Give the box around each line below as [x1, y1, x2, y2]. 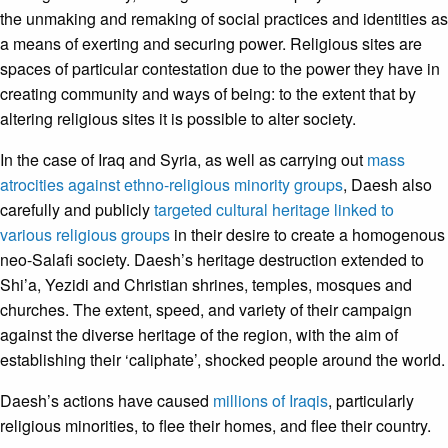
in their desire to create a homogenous [170, 222, 445, 246]
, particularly [328, 388, 414, 412]
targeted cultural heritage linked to [154, 197, 394, 221]
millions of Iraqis [213, 388, 328, 412]
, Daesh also [343, 172, 432, 196]
